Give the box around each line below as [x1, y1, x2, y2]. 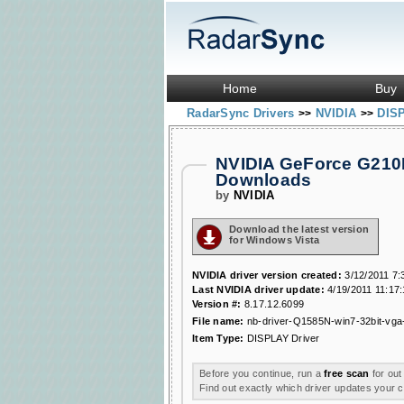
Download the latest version [229, 224, 370, 234]
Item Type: [192, 333, 244, 344]
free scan [324, 368, 370, 379]
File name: [192, 316, 244, 326]
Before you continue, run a [199, 368, 325, 379]
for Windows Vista [229, 234, 320, 245]
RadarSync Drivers [187, 106, 298, 120]
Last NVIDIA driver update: [192, 284, 325, 295]
